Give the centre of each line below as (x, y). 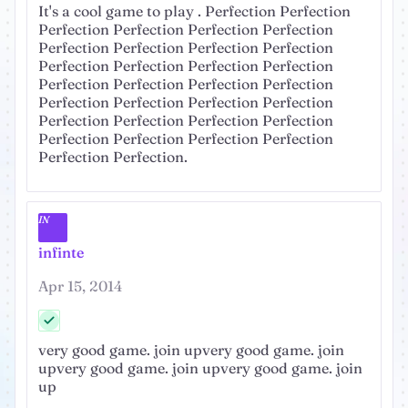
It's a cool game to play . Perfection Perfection (194, 11)
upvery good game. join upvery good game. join (200, 368)
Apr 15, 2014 (81, 286)
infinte (61, 253)
